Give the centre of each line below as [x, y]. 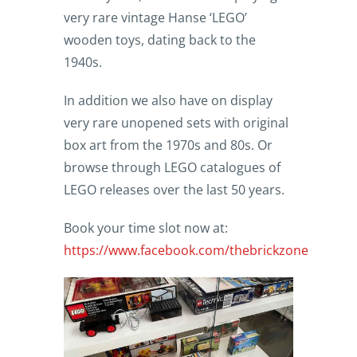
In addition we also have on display [168, 101]
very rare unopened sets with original [176, 123]
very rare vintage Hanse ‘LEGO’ [155, 18]
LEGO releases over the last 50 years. [174, 190]
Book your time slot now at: [146, 228]
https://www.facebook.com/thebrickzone [186, 251]
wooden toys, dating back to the [160, 40]
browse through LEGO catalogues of [172, 168]
